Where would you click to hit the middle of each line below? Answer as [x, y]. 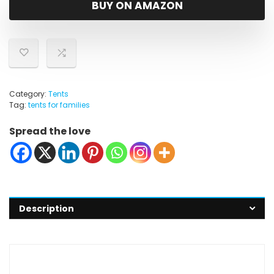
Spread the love [50, 131]
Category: [29, 94]
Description [46, 209]
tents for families [59, 105]
